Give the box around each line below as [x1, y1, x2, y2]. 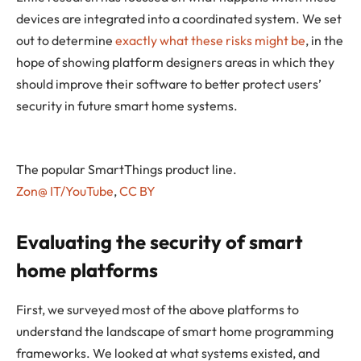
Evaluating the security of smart [16, 230, 303, 255]
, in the [305, 32, 343, 49]
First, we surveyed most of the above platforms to [16, 301, 299, 318]
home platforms [16, 258, 158, 283]
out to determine [16, 32, 115, 49]
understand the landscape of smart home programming [16, 323, 334, 340]
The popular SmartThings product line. [16, 160, 237, 177]
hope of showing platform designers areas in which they [16, 54, 334, 71]
